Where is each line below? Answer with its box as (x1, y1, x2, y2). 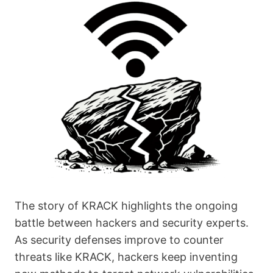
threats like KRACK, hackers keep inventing (15, 250, 238, 263)
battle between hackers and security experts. (15, 216, 249, 229)
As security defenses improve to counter (15, 233, 224, 246)
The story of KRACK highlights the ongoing (15, 199, 238, 212)
